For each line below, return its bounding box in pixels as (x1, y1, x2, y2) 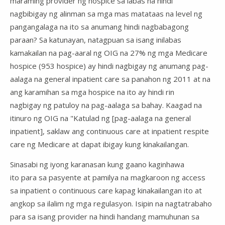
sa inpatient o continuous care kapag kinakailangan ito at (10, 185, 202, 195)
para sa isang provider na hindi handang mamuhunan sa (10, 211, 199, 221)
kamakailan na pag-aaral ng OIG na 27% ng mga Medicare (10, 47, 207, 58)
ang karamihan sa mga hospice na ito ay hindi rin (10, 86, 174, 97)
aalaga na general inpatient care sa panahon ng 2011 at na (10, 73, 210, 84)
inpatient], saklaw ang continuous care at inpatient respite (10, 126, 209, 136)
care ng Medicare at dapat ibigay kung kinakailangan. (10, 139, 189, 149)
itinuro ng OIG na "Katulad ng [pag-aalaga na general (10, 113, 191, 123)
